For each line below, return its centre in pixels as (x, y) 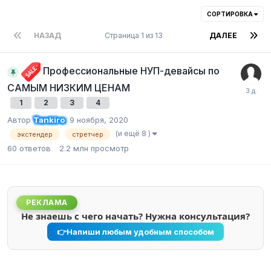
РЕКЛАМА (47, 203)
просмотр (110, 149)
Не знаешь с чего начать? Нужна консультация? (135, 216)
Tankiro (49, 120)
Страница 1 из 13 (135, 36)
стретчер (88, 135)
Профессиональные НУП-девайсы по (131, 71)
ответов (35, 149)
